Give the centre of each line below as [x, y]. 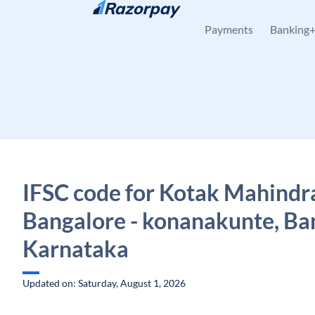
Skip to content [67, 18]
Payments [229, 29]
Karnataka [76, 249]
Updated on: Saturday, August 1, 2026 [104, 283]
